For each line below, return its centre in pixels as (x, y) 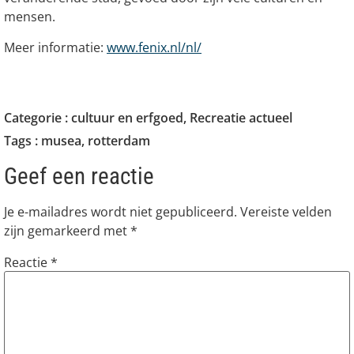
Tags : (23, 141)
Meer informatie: (55, 47)
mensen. (30, 17)
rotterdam (119, 141)
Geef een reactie (79, 177)
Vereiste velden (286, 212)
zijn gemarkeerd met (67, 231)
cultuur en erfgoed (127, 118)
